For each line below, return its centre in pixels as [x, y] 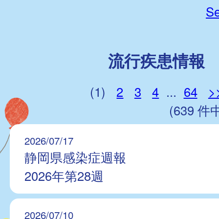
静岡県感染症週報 [75, 157]
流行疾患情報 [156, 60]
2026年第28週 [64, 175]
